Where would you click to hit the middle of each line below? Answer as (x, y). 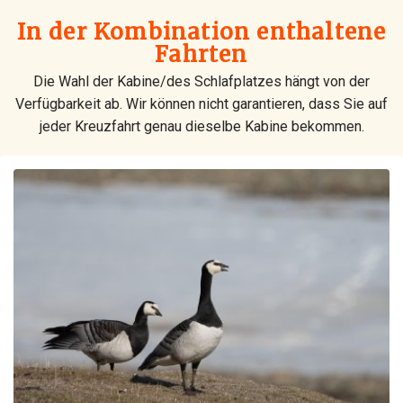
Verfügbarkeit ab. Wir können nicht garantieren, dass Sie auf (201, 103)
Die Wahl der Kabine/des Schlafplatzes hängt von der (201, 81)
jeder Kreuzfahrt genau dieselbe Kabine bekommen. (201, 126)
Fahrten (201, 54)
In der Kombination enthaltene (201, 31)
